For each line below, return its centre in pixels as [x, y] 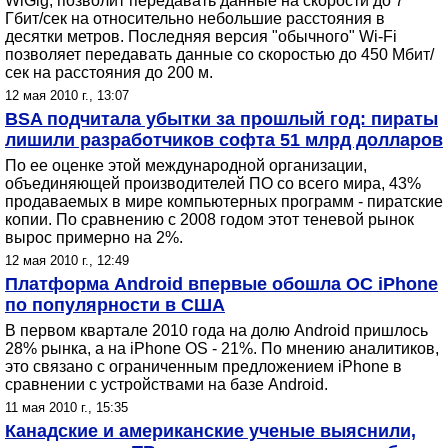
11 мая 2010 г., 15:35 [66, 407]
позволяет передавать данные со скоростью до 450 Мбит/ [219, 54]
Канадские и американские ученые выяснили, [210, 431]
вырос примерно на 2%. [94, 237]
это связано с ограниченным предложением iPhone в [203, 366]
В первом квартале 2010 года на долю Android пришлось [216, 330]
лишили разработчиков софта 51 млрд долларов [224, 140]
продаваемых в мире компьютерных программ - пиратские [224, 201]
